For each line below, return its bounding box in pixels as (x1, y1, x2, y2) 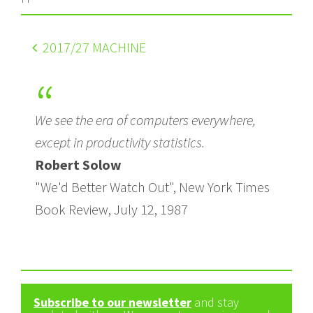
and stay (191, 293, 239, 310)
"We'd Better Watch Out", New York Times (35, 177, 270, 196)
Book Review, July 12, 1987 (35, 200, 188, 218)
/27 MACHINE (71, 38, 146, 56)
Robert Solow (35, 155, 122, 173)
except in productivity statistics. (35, 133, 205, 151)
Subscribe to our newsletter (34, 293, 191, 310)
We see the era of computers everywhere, (35, 110, 256, 129)
